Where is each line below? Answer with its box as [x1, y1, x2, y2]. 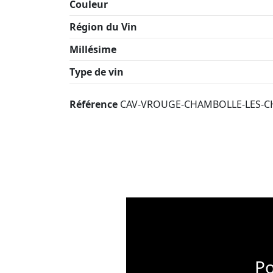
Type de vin [69, 65, 124, 79]
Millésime [69, 42, 116, 56]
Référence [69, 97, 118, 111]
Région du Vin [69, 19, 137, 34]
